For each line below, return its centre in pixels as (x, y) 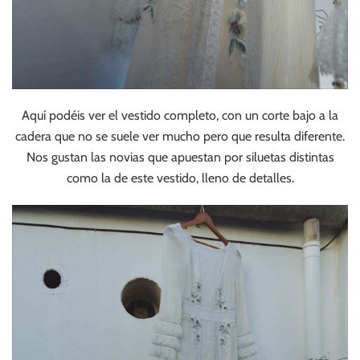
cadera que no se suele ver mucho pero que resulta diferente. (180, 136)
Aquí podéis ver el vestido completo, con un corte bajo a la (180, 115)
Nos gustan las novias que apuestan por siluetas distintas (180, 157)
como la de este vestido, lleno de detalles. (180, 178)
